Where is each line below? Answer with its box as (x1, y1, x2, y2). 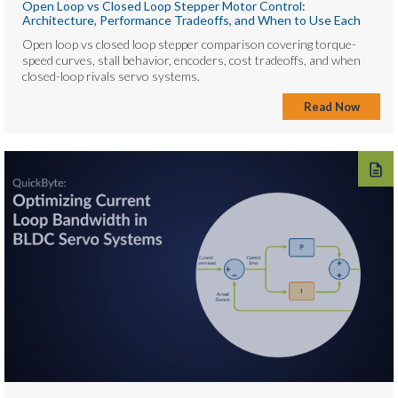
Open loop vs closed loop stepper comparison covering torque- (22, 36, 356, 52)
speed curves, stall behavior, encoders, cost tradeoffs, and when (22, 52, 361, 68)
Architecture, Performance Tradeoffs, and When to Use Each (22, 12, 361, 28)
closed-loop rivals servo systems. (22, 68, 200, 84)
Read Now (303, 99, 360, 114)
